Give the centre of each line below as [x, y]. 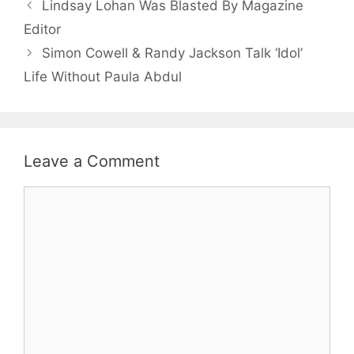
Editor [42, 30]
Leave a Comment [92, 162]
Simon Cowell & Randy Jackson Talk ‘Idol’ [173, 53]
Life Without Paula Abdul [103, 77]
